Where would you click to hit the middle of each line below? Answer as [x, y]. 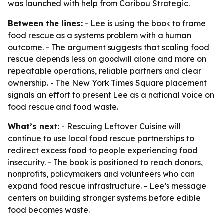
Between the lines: [45, 23]
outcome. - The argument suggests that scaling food [109, 47]
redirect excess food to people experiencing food [103, 150]
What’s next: [34, 126]
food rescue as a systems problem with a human [100, 35]
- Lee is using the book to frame [144, 23]
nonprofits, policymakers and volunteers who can [101, 174]
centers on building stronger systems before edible [104, 198]
